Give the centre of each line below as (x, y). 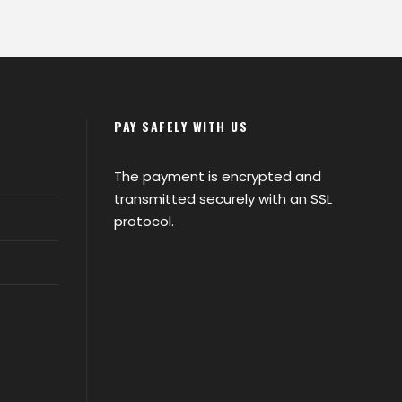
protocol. (144, 221)
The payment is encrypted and (218, 176)
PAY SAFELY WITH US (181, 126)
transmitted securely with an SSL (223, 198)
